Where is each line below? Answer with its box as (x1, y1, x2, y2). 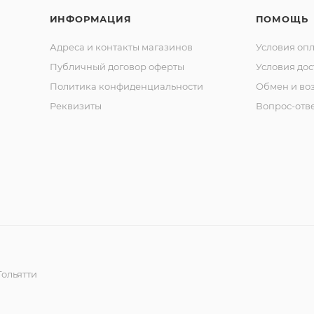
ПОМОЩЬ (255, 13, 308, 25)
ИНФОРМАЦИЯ (49, 13, 132, 25)
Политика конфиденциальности (49, 81, 203, 92)
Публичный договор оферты (49, 61, 184, 72)
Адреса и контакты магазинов (49, 41, 193, 53)
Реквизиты (49, 100, 102, 111)
